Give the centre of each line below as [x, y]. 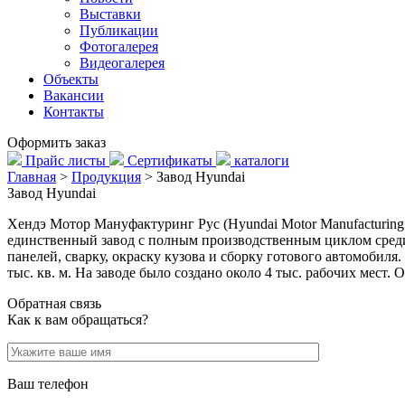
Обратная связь [54, 303]
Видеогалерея [122, 63]
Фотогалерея [119, 47]
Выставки [110, 14]
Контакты [74, 112]
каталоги [262, 160]
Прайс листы [66, 160]
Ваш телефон [48, 384]
